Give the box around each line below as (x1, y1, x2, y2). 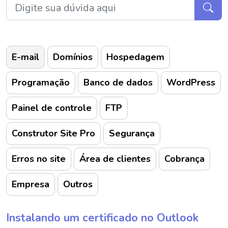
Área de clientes (79, 153, 151, 165)
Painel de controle (12, 102, 92, 114)
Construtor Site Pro (12, 127, 95, 139)
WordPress (166, 76, 215, 89)
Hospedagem (106, 51, 164, 63)
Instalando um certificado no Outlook (6, 210, 198, 225)
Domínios (53, 51, 93, 63)
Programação (12, 76, 70, 89)
